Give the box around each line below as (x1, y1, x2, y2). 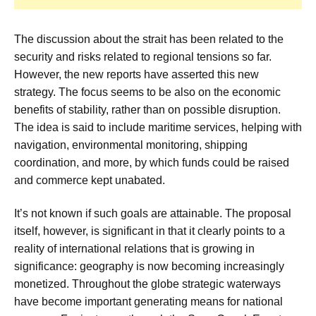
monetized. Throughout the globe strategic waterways (14, 278, 281, 291)
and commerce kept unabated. (14, 174, 165, 186)
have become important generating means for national (14, 296, 283, 308)
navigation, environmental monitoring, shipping (14, 138, 248, 151)
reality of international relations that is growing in (14, 243, 255, 255)
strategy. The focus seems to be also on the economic (14, 85, 281, 98)
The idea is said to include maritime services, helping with (14, 121, 302, 133)
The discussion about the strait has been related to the (14, 32, 284, 45)
